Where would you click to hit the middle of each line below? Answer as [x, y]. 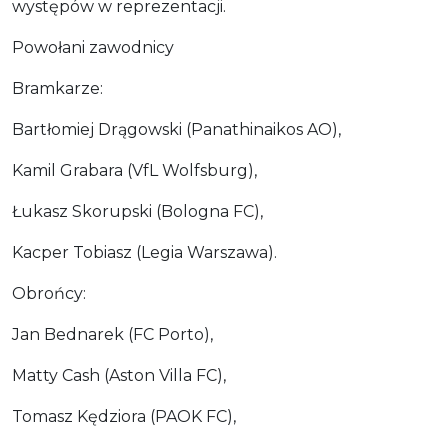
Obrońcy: [49, 293]
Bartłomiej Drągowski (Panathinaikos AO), [176, 129]
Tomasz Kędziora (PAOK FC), [124, 416]
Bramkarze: [57, 88]
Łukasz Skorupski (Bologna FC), [137, 211]
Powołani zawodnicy [93, 47]
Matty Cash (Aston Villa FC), [119, 375]
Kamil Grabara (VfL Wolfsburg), [134, 170]
